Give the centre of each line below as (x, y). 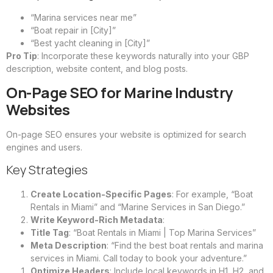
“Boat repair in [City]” (73, 30)
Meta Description (69, 246)
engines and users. (44, 147)
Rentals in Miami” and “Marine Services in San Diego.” (138, 207)
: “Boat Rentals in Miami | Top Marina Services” (162, 233)
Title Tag (50, 233)
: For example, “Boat (212, 194)
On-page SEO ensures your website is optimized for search (126, 134)
